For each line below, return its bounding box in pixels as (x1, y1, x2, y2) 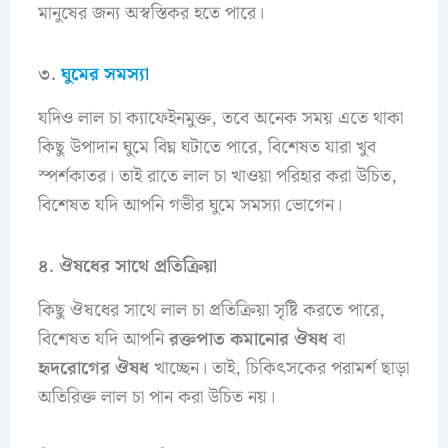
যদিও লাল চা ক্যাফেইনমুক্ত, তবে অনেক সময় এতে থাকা (37, 104, 403, 134)
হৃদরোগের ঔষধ (37, 354, 149, 384)
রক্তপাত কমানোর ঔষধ (168, 325, 328, 355)
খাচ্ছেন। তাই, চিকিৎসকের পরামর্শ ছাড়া (148, 354, 409, 384)
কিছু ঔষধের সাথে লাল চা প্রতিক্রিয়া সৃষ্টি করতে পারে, (37, 296, 385, 326)
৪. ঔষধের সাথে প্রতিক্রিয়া (37, 251, 217, 281)
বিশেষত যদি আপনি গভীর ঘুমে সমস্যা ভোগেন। (37, 191, 342, 221)
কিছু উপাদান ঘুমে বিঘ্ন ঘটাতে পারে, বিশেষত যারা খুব (37, 133, 376, 163)
